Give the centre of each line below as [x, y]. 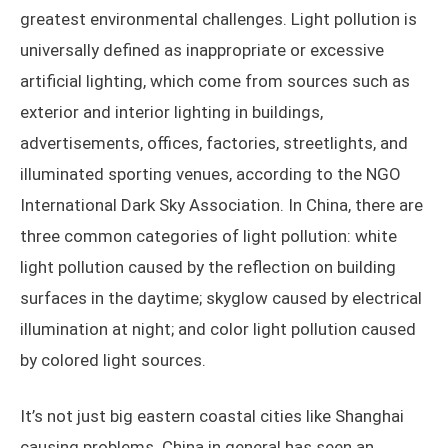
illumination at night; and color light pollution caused [218, 329]
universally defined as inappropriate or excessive [202, 50]
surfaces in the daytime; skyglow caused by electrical [221, 298]
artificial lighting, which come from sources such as [215, 81]
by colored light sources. [113, 360]
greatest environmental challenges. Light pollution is [218, 19]
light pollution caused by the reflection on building [208, 267]
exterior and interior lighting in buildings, [171, 112]
